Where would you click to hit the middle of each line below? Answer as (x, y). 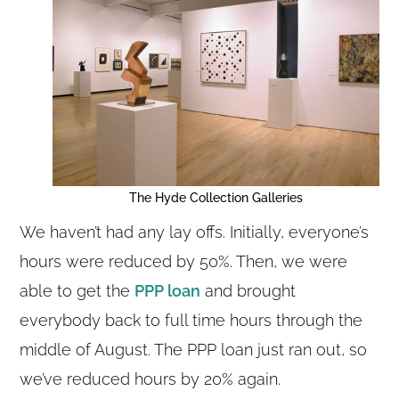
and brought (248, 290)
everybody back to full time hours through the (191, 320)
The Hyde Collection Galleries (216, 197)
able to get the (77, 290)
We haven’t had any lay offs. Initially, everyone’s (195, 232)
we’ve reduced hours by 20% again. (151, 379)
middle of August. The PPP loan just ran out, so (194, 349)
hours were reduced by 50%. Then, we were (184, 261)
